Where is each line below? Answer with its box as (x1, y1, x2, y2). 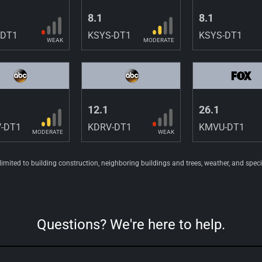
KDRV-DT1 (88, 121, 132, 133)
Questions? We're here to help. (37, 216, 225, 233)
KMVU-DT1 (198, 121, 244, 133)
